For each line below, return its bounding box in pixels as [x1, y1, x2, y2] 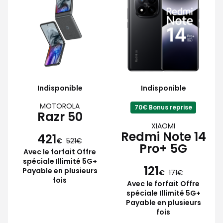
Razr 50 [37, 108, 83, 125]
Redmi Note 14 [120, 128, 206, 145]
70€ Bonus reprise [134, 103, 192, 111]
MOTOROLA [40, 101, 80, 111]
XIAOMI [151, 120, 175, 131]
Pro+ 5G [139, 140, 187, 157]
